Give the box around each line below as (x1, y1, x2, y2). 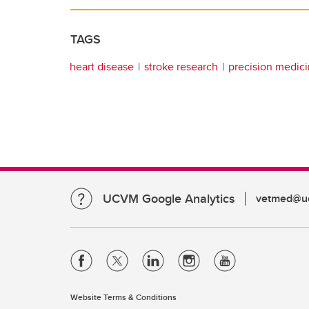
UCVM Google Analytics (103, 190, 235, 208)
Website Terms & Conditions (70, 291, 177, 303)
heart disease (70, 58, 134, 74)
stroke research (144, 58, 218, 74)
